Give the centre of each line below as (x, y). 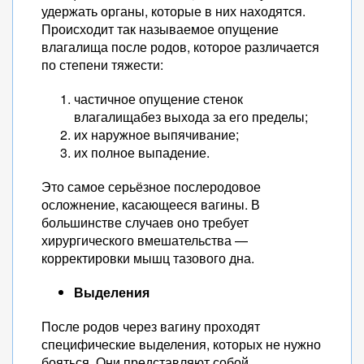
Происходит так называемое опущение (160, 29)
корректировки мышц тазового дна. (148, 258)
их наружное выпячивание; (156, 134)
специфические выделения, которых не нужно (181, 344)
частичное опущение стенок (158, 99)
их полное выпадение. (142, 152)
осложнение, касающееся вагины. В (151, 204)
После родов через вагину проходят (151, 326)
